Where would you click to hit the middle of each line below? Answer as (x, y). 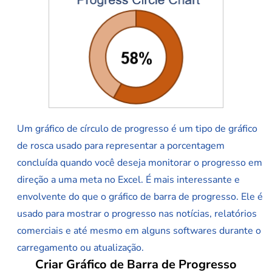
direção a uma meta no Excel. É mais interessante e (128, 180)
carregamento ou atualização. (80, 248)
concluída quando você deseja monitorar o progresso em (140, 163)
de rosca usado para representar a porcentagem (121, 146)
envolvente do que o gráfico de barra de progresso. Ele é (140, 197)
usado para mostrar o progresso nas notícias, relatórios (137, 214)
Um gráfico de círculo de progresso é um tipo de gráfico (137, 129)
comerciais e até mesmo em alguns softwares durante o (139, 231)
